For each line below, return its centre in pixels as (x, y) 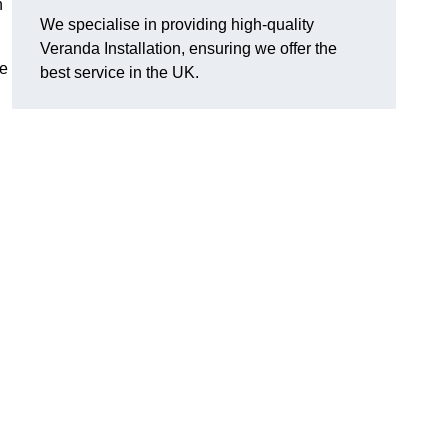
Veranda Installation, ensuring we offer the (188, 49)
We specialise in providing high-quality (177, 25)
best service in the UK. (119, 73)
